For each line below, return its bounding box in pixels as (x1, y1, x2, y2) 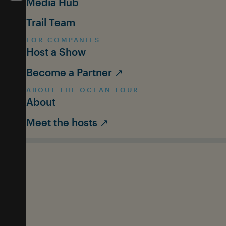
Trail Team (26, 16, 75, 28)
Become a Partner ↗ (26, 66, 123, 78)
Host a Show (26, 46, 86, 58)
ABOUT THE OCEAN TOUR (26, 86, 139, 93)
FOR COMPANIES (26, 36, 101, 43)
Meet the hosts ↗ (26, 116, 108, 128)
